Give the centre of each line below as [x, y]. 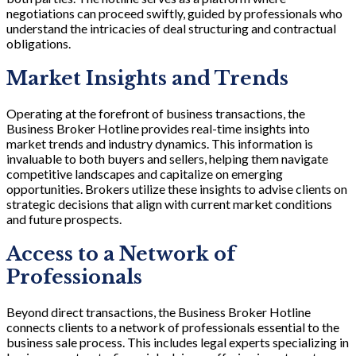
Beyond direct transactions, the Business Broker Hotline [159, 311]
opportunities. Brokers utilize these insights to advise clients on [177, 188]
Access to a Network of [121, 253]
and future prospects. [64, 219]
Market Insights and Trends [147, 78]
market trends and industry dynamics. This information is [160, 143]
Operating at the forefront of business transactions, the [156, 113]
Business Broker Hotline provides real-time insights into [158, 128]
